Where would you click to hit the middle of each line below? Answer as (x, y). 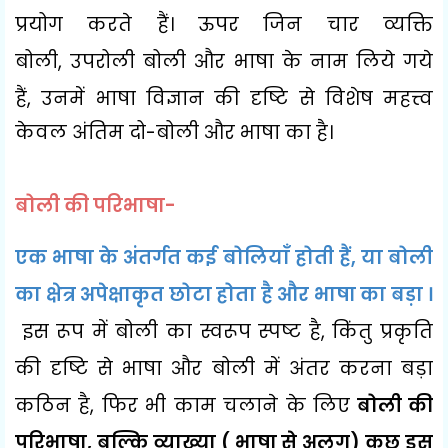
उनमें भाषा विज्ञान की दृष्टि (170, 98)
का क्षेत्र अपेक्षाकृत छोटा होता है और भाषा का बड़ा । (224, 294)
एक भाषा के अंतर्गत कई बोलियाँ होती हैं (183, 257)
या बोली (397, 257)
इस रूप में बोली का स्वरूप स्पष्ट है (168, 331)
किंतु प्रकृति (383, 331)
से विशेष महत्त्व (365, 98)
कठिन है (53, 405)
